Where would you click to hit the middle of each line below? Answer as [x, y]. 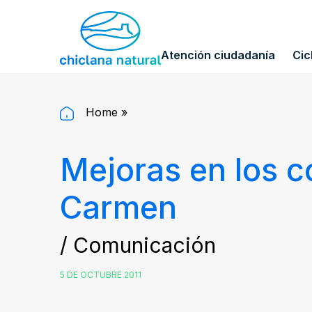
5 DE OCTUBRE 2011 [101, 275]
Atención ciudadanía [218, 55]
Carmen [118, 207]
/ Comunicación [138, 245]
